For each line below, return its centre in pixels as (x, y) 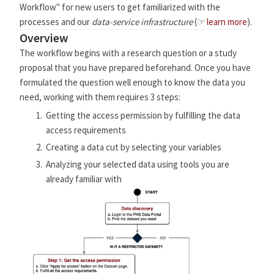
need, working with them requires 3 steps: (100, 97)
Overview (44, 38)
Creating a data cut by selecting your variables (134, 147)
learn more (227, 22)
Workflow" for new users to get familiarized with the (120, 7)
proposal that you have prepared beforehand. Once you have (135, 68)
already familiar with (84, 179)
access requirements (86, 130)
